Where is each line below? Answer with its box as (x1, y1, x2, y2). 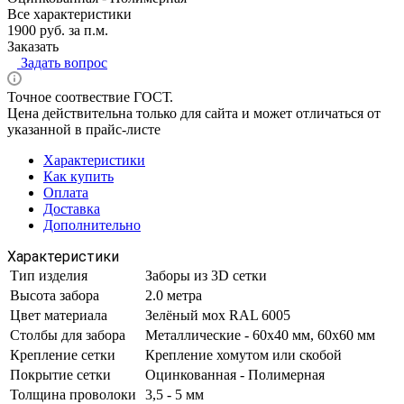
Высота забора (10, 287, 99, 303)
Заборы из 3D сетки (145, 267, 267, 283)
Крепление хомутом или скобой (145, 346, 342, 363)
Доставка (43, 200, 100, 216)
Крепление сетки (10, 346, 115, 363)
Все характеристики (7, 5, 132, 22)
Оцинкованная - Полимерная (145, 366, 325, 382)
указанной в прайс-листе (7, 121, 161, 137)
